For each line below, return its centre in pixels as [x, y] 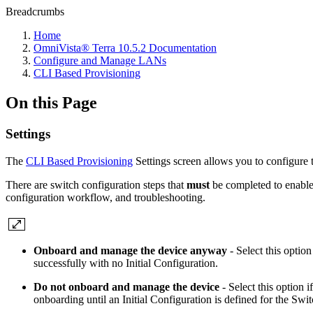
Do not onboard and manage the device [126, 286]
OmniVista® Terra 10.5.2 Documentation [125, 48]
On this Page [51, 102]
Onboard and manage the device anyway [130, 250]
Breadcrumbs [35, 12]
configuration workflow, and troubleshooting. [105, 197]
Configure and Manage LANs [100, 60]
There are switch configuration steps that [96, 184]
